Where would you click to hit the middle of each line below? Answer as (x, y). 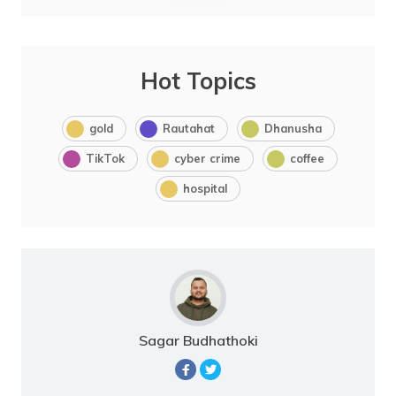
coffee (307, 159)
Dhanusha (293, 129)
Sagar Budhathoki (198, 341)
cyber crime (207, 159)
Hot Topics (198, 81)
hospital (205, 189)
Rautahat (188, 129)
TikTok (105, 159)
